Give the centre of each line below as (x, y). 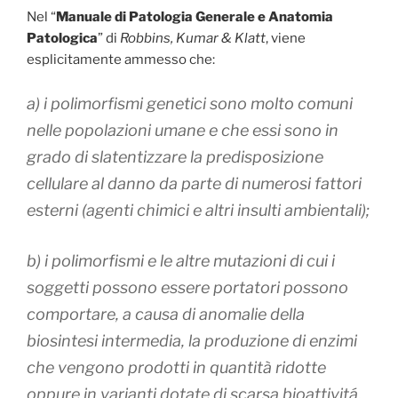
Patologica (62, 39)
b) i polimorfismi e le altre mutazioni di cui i (181, 260)
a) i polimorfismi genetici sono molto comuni (190, 103)
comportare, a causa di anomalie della (166, 314)
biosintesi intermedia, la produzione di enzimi (192, 340)
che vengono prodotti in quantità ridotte (176, 367)
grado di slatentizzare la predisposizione (175, 156)
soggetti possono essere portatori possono (187, 287)
